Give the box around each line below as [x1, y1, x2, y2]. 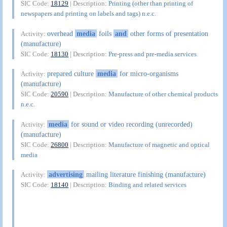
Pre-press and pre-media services [108, 50, 197, 58]
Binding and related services [108, 181, 187, 189]
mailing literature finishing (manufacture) [84, 170, 206, 179]
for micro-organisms [117, 69, 178, 78]
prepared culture [47, 69, 96, 78]
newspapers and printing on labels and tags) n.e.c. [21, 10, 157, 18]
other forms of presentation [128, 29, 208, 37]
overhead [47, 29, 75, 37]
